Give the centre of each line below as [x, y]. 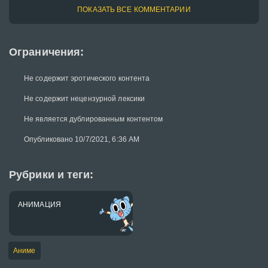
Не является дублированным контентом [94, 119]
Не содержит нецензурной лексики [85, 99]
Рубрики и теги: [51, 175]
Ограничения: [47, 52]
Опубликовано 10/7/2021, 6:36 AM [82, 139]
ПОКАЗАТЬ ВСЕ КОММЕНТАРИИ [134, 10]
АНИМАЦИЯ [39, 205]
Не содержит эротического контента [87, 78]
